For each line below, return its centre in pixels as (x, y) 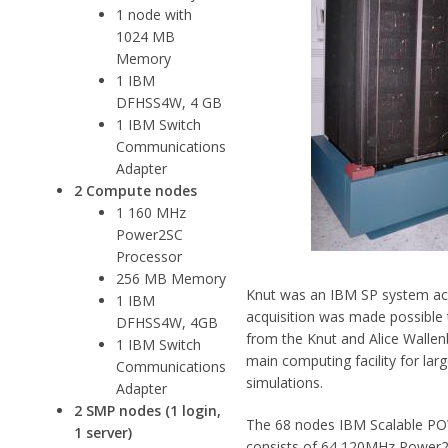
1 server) (103, 432)
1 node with (154, 14)
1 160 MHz (151, 212)
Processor (149, 256)
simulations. (285, 382)
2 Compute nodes (136, 190)
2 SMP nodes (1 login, (148, 410)
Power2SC (150, 234)
